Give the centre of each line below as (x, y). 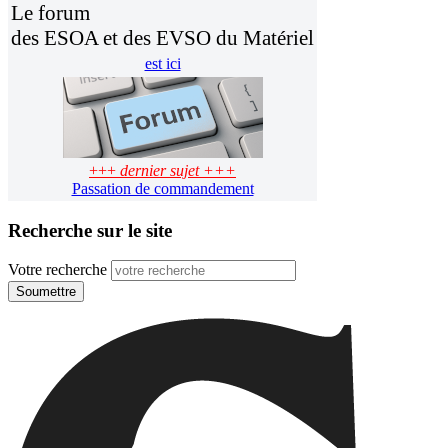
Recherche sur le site (90, 230)
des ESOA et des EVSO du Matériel (162, 38)
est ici (162, 63)
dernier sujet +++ (178, 170)
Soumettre (46, 292)
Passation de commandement (162, 188)
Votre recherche (57, 270)
